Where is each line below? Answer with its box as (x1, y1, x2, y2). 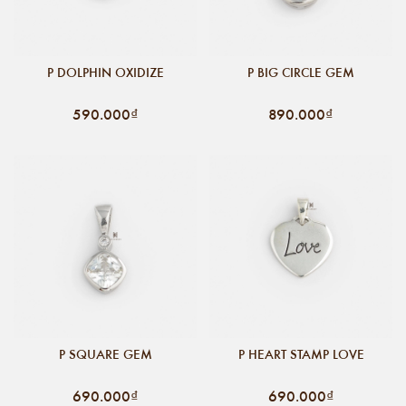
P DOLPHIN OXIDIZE (46, 63, 164, 82)
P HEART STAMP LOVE (237, 344, 364, 363)
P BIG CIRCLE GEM (247, 63, 354, 82)
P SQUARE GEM (58, 344, 152, 363)
